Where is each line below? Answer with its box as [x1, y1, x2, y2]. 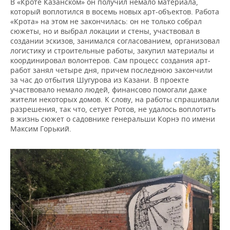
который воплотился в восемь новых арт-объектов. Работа [10, 7, 219, 17]
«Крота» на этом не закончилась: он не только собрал [10, 16, 202, 27]
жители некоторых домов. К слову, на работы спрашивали [10, 94, 219, 105]
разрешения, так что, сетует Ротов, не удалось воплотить [10, 104, 216, 114]
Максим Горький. [10, 124, 71, 134]
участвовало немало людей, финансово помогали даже [10, 85, 207, 95]
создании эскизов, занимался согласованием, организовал [10, 36, 220, 46]
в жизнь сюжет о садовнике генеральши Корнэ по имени [10, 114, 215, 124]
